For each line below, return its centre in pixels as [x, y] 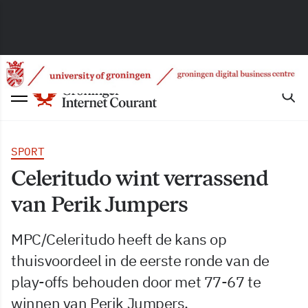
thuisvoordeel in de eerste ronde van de [140, 260]
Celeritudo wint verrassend [140, 178]
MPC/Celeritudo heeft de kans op [119, 239]
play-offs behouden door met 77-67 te [136, 282]
